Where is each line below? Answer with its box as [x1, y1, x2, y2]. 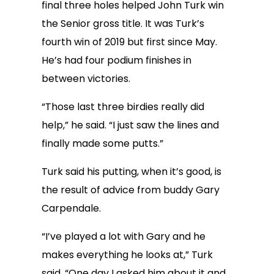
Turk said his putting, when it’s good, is [42, 165, 221, 179]
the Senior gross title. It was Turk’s [42, 17, 204, 31]
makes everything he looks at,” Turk [42, 248, 213, 262]
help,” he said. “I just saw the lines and [42, 118, 219, 132]
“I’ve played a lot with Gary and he [42, 229, 206, 243]
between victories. [42, 72, 130, 86]
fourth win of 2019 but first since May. [42, 35, 217, 49]
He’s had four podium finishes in [42, 53, 191, 67]
